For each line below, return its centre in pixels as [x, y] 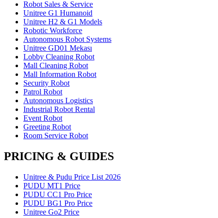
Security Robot [46, 83]
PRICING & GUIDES [59, 156]
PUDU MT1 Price [52, 186]
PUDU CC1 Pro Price [58, 195]
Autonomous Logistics [58, 101]
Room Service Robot [56, 136]
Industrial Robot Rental [59, 109]
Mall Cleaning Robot [56, 66]
